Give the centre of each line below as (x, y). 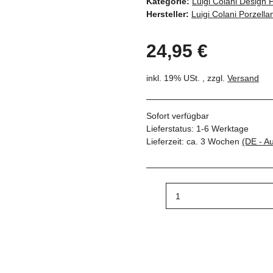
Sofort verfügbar (178, 116)
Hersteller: (168, 14)
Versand (243, 78)
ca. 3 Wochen (214, 142)
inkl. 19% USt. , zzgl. (187, 78)
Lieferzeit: (166, 142)
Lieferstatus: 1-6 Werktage (197, 129)
